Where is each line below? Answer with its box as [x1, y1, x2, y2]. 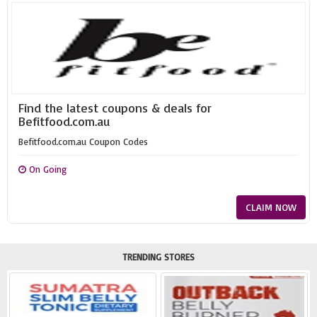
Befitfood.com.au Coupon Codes [18, 136, 148, 147]
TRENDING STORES [122, 251, 195, 263]
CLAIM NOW [246, 201, 296, 213]
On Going [26, 163, 67, 175]
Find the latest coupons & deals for [18, 100, 212, 115]
